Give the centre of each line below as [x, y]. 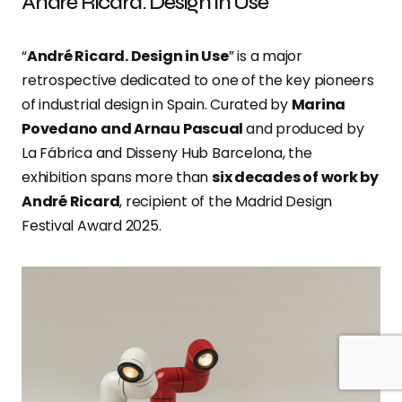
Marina [319, 105]
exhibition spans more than [117, 178]
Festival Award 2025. [92, 226]
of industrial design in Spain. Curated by [157, 105]
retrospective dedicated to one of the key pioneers [198, 81]
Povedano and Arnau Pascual [134, 129]
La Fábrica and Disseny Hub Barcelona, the [167, 153]
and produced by [305, 129]
